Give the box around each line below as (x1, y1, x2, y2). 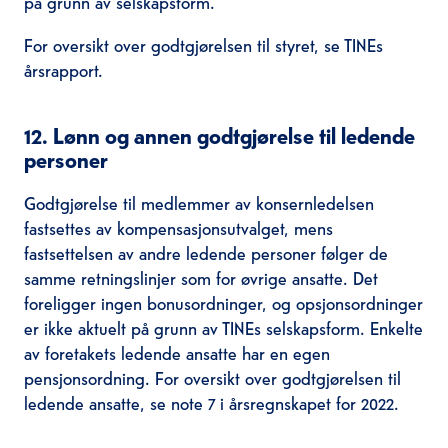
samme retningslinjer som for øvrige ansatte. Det (23, 264, 378, 290)
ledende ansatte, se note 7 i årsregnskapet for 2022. (23, 389, 399, 415)
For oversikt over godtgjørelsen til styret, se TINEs (23, 31, 383, 57)
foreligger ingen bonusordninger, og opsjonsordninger (23, 289, 423, 315)
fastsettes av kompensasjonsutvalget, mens (23, 214, 333, 240)
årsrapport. (23, 56, 103, 82)
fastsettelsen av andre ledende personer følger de (23, 239, 388, 265)
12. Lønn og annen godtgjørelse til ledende (23, 120, 415, 150)
